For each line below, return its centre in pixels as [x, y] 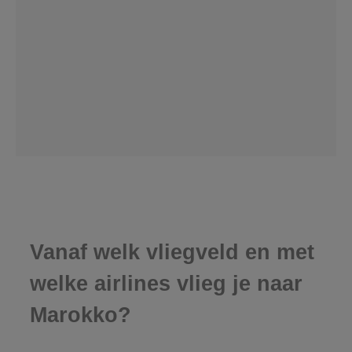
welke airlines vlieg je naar [166, 284]
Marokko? [80, 315]
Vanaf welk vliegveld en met [172, 253]
